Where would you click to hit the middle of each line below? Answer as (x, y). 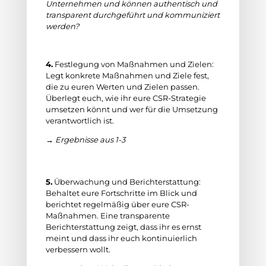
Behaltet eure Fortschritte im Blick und (121, 193)
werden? (63, 26)
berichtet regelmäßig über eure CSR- (117, 204)
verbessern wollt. (79, 249)
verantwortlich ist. (80, 121)
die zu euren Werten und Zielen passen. (122, 87)
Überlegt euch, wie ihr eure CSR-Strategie (126, 98)
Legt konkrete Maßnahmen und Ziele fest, (127, 75)
